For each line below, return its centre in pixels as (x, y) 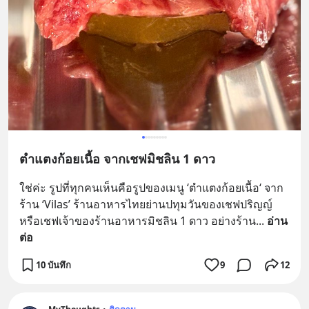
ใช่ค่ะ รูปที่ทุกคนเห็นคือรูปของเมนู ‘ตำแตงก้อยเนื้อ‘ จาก (151, 188)
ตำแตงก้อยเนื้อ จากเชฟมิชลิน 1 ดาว (117, 159)
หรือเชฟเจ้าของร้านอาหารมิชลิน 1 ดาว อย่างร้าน (138, 221)
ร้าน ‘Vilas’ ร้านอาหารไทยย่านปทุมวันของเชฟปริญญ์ (146, 205)
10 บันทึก (53, 265)
